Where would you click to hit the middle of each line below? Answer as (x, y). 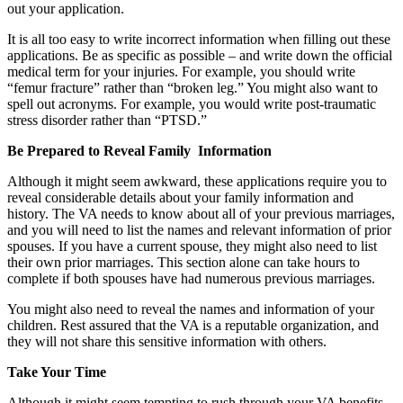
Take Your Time (57, 372)
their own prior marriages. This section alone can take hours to (184, 263)
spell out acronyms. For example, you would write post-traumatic (192, 104)
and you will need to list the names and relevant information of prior (199, 230)
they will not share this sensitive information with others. (167, 342)
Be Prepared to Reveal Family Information (139, 151)
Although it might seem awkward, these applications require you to (197, 182)
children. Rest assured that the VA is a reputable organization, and (193, 326)
